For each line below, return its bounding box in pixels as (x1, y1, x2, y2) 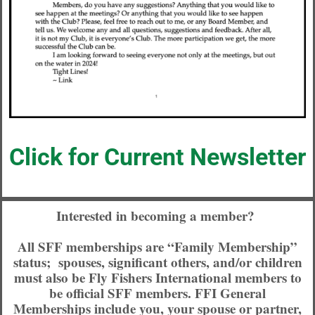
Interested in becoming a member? (56, 206, 259, 226)
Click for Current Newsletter (9, 142, 306, 171)
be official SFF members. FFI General (49, 283, 266, 303)
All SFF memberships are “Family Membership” (18, 237, 297, 257)
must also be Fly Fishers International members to (13, 268, 302, 288)
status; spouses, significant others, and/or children (13, 252, 302, 272)
